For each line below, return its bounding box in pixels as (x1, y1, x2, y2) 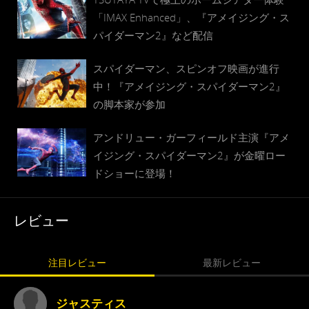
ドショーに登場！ (93, 166, 176, 180)
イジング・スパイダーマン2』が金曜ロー (93, 148, 286, 162)
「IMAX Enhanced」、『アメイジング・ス (93, 10, 290, 24)
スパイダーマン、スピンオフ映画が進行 (93, 61, 279, 75)
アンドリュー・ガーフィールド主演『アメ (93, 130, 290, 144)
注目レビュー (48, 256, 106, 269)
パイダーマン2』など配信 (93, 28, 213, 42)
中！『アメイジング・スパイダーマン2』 (93, 79, 286, 93)
